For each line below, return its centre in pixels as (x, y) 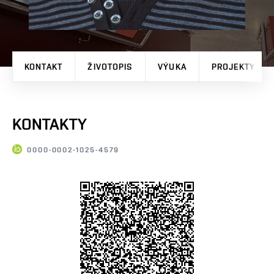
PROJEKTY (233, 66)
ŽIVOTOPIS (110, 66)
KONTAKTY (50, 124)
